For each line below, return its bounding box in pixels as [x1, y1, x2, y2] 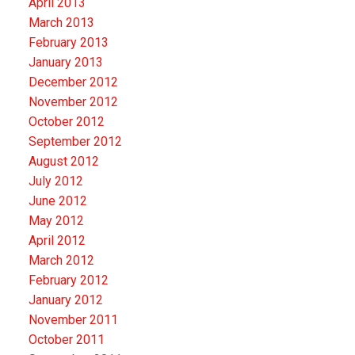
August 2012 [28, 153, 99, 169]
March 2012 [28, 252, 94, 268]
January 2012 [28, 292, 103, 307]
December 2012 [28, 74, 118, 90]
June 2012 [28, 193, 87, 208]
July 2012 [28, 173, 83, 189]
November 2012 [28, 94, 118, 109]
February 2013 [28, 34, 109, 50]
